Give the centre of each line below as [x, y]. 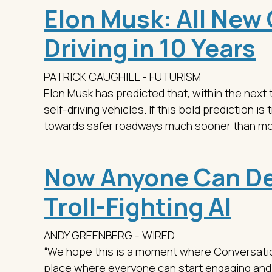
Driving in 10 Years [150, 47]
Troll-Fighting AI [138, 206]
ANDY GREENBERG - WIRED [110, 235]
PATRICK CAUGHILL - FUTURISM [124, 76]
